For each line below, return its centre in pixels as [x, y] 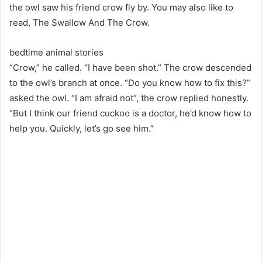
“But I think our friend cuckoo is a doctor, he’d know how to [130, 113]
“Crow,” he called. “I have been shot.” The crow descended [130, 67]
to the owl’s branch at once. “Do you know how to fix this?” [130, 82]
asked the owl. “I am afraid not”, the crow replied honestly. [129, 98]
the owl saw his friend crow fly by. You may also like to [121, 7]
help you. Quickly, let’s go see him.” [82, 128]
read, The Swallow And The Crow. [80, 22]
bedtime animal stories [56, 52]
